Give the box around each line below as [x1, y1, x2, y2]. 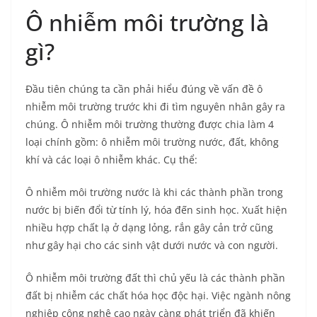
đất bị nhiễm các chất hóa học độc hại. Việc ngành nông [25, 289, 291, 303]
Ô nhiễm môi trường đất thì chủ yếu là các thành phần [25, 271, 285, 285]
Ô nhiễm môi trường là [25, 7, 269, 38]
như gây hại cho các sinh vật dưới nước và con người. [25, 238, 278, 253]
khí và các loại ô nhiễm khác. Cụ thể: [25, 153, 197, 167]
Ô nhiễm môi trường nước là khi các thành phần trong [25, 185, 283, 200]
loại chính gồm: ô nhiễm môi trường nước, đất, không [25, 135, 279, 149]
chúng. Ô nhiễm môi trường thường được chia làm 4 [25, 117, 274, 132]
